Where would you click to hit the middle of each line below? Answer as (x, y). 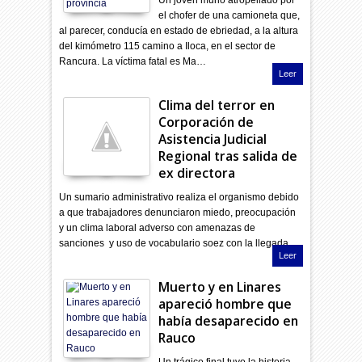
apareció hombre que (225, 303)
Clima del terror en (217, 105)
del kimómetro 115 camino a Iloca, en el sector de (168, 46)
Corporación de (206, 122)
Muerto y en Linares (220, 286)
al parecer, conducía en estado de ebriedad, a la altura (179, 30)
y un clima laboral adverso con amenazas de (158, 227)
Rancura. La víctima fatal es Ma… (133, 61)
